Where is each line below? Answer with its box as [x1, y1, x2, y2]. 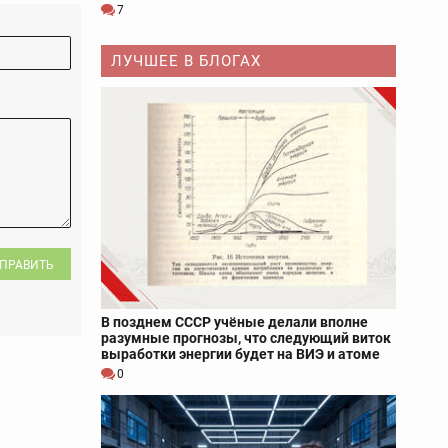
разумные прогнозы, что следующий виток [101, 329, 391, 346]
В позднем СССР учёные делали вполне [101, 313, 368, 330]
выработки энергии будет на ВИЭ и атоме [101, 345, 380, 362]
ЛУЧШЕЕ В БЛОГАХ [111, 52, 261, 71]
